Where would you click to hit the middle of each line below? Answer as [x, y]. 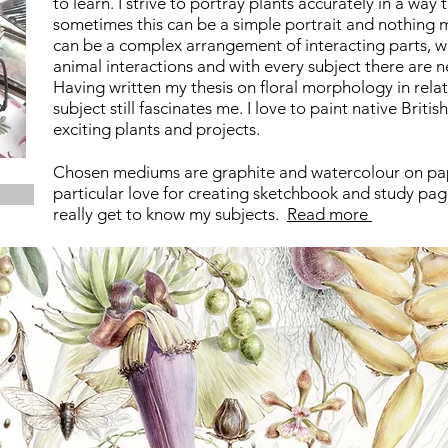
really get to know [121, 214]
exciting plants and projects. [158, 129]
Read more [329, 214]
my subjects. [238, 214]
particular [88, 193]
